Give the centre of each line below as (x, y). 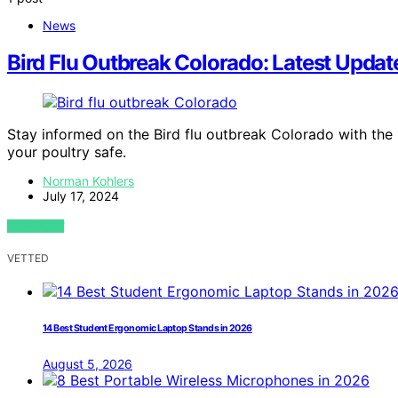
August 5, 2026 (88, 364)
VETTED (28, 259)
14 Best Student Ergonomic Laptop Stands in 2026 (147, 329)
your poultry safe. (67, 152)
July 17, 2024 (81, 196)
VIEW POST (36, 227)
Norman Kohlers (88, 181)
